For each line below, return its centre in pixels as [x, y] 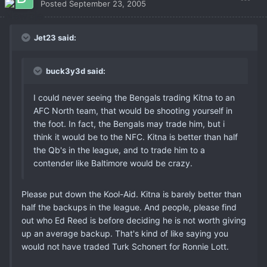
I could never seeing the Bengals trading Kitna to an [134, 97]
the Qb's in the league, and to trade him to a [119, 150]
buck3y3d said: [75, 71]
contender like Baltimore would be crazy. [113, 163]
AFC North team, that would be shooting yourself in [133, 110]
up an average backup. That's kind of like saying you [125, 233]
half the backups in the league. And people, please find [129, 207]
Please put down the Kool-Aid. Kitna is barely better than [131, 194]
